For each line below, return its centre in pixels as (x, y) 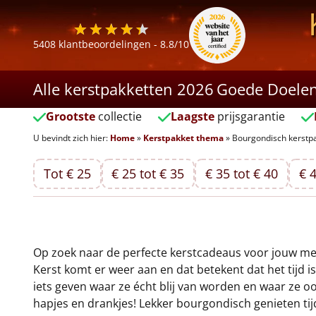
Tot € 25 (67, 174)
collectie (119, 116)
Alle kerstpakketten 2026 (123, 89)
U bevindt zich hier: (71, 138)
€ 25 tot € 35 (148, 174)
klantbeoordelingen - (108, 44)
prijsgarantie (249, 116)
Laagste (192, 116)
